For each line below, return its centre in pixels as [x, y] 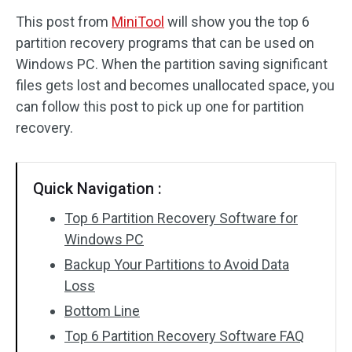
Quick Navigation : [97, 189]
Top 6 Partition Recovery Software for [181, 218]
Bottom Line [102, 311]
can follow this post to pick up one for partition [160, 106]
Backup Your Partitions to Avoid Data [177, 264]
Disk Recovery [71, 24]
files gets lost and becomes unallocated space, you [175, 85]
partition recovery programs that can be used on [165, 43]
